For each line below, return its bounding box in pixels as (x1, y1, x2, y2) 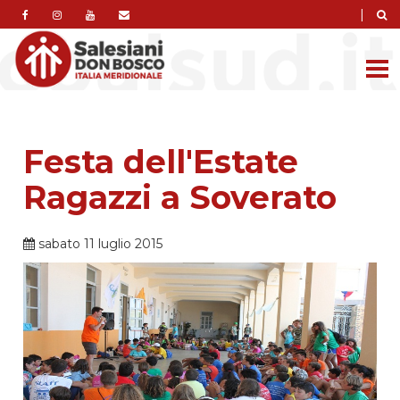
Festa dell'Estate (23, 141, 299, 181)
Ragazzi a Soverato (23, 177, 337, 217)
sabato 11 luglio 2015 (35, 235, 163, 252)
